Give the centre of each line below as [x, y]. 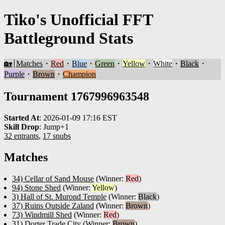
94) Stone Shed [36, 187]
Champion [79, 74]
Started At [22, 118]
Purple [14, 74]
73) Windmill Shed [42, 214]
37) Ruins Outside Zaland [53, 205]
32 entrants [21, 136]
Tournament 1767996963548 [77, 96]
